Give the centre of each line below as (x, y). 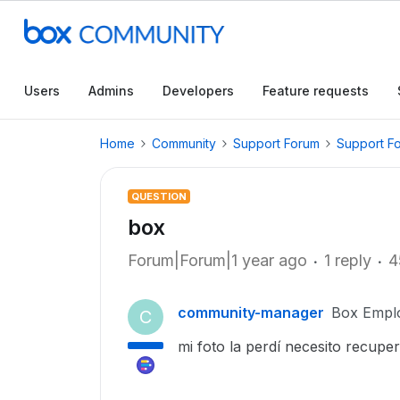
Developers (198, 91)
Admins (111, 91)
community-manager (251, 312)
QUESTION (159, 196)
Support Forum (276, 143)
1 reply (348, 260)
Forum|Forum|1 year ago (217, 260)
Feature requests (316, 91)
